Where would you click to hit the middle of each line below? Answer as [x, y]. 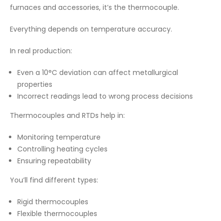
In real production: [41, 51]
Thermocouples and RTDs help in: [67, 115]
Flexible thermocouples [57, 214]
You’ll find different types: [54, 180]
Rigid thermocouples [53, 202]
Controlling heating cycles [62, 149]
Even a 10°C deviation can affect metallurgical [98, 73]
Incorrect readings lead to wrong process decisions [105, 96]
